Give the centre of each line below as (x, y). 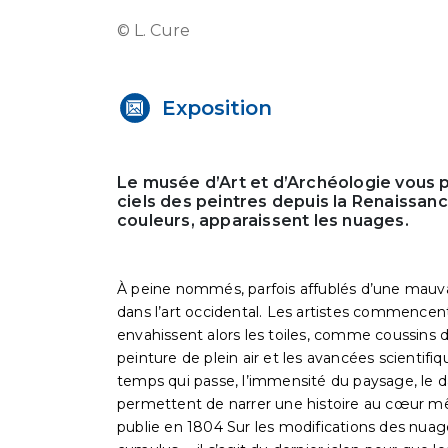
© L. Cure (153, 31)
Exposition (217, 108)
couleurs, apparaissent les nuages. (263, 221)
